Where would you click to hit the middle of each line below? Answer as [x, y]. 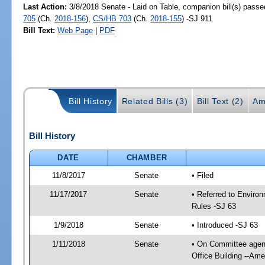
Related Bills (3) [155, 101]
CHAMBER [147, 157]
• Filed [202, 175]
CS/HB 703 [112, 18]
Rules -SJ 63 [214, 206]
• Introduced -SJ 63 [224, 225]
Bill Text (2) [220, 101]
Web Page [75, 30]
